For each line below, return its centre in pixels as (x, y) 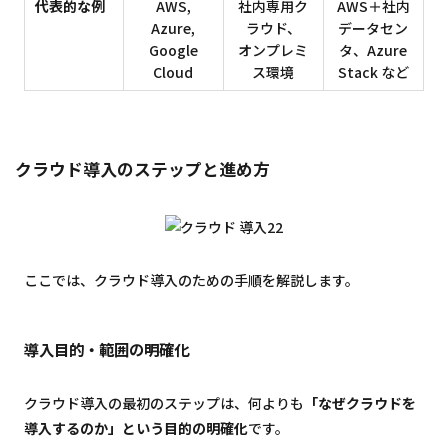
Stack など (373, 72)
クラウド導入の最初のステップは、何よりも (164, 402)
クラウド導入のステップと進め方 (143, 169)
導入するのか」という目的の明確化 (136, 427)
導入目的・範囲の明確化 (106, 349)
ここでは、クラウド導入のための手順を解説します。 (191, 279)
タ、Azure (373, 50)
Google (173, 50)
